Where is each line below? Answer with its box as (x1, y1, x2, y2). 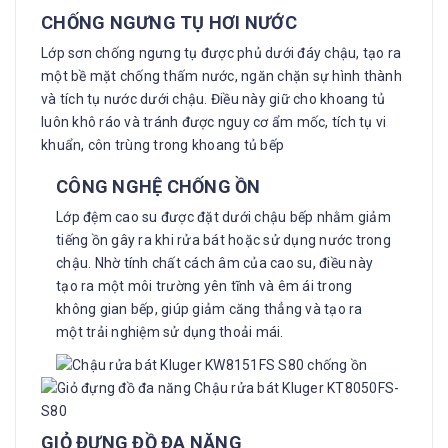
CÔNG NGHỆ (56, 175, 167, 197)
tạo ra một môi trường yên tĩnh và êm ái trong (56, 277, 353, 294)
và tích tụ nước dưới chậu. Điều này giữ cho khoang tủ (41, 90, 386, 107)
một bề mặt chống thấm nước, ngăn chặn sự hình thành (41, 67, 402, 84)
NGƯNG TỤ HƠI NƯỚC (109, 11, 297, 33)
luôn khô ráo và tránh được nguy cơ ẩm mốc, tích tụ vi (41, 113, 387, 130)
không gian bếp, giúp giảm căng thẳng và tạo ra (56, 300, 363, 317)
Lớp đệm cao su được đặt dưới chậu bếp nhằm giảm (56, 208, 391, 225)
